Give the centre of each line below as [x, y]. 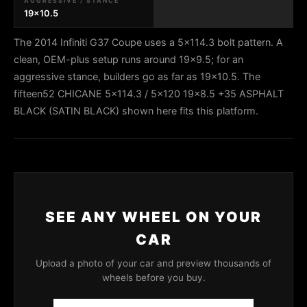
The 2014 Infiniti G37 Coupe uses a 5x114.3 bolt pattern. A [148, 42]
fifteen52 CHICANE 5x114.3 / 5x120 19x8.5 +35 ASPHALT [149, 94]
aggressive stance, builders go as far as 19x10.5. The [137, 76]
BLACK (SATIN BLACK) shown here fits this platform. [136, 111]
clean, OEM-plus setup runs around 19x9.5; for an [128, 59]
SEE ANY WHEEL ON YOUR [153, 217]
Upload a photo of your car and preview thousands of [153, 263]
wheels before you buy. [153, 278]
